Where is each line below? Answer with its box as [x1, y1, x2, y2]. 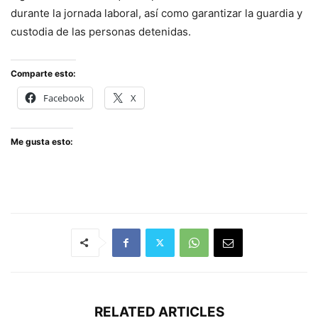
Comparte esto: [11, 67, 76, 79]
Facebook [43, 91, 84, 104]
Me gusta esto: [11, 136, 73, 147]
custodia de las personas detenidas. [11, 24, 191, 38]
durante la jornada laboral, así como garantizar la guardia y [11, 6, 302, 20]
